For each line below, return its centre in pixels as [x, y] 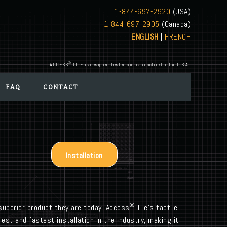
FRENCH [178, 37]
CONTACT [60, 87]
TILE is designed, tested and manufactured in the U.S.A [129, 65]
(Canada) [175, 24]
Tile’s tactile [156, 207]
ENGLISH [145, 37]
